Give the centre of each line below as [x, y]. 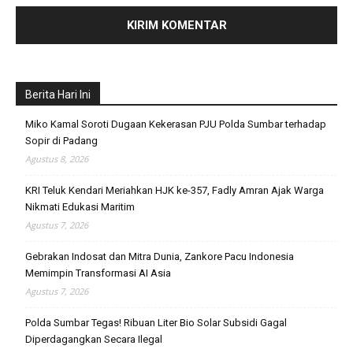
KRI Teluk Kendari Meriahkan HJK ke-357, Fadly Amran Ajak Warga [175, 190]
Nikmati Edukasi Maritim [80, 206]
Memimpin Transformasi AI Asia [98, 273]
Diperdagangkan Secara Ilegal [94, 339]
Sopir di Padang [61, 140]
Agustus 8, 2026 [57, 158]
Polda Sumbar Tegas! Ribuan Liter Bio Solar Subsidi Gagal [156, 322]
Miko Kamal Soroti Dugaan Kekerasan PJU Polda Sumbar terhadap [176, 124]
